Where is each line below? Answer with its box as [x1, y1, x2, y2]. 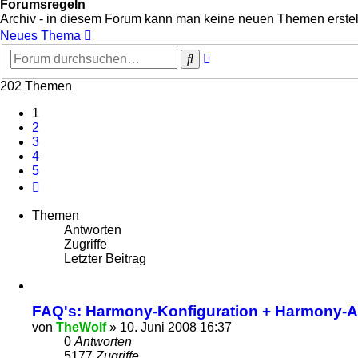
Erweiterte [210, 49, 268, 62]
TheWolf [56, 320, 106, 334]
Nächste [39, 177, 86, 191]
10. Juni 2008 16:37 [120, 320, 232, 334]
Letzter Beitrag [64, 252, 146, 265]
